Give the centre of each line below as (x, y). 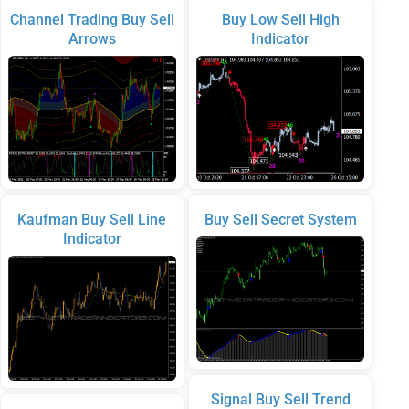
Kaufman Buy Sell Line (92, 219)
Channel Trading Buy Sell (92, 20)
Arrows (92, 39)
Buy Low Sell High (280, 20)
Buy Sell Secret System (280, 219)
